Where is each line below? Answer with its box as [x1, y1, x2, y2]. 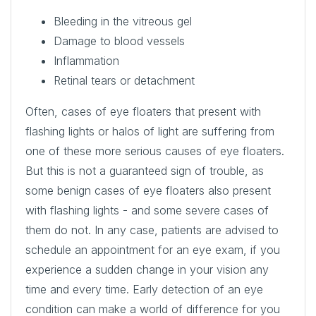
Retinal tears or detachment [54, 73, 195, 87]
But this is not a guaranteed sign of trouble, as [25, 163, 264, 178]
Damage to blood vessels [54, 33, 185, 48]
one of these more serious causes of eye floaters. [25, 143, 284, 158]
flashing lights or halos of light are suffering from [25, 123, 274, 138]
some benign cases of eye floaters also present [25, 183, 271, 197]
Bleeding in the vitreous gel [54, 13, 192, 28]
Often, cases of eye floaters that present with [25, 104, 261, 119]
